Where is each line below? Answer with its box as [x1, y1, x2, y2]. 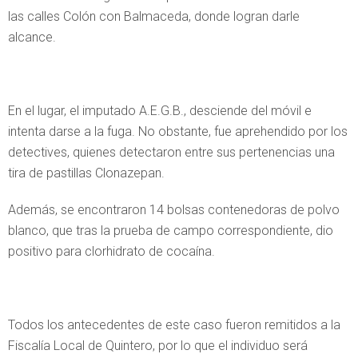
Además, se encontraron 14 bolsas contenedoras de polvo [8, 202, 340, 217]
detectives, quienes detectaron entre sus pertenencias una [8, 145, 335, 160]
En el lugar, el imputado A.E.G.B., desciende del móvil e [8, 103, 312, 118]
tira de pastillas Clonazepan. [8, 165, 165, 181]
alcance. [8, 30, 56, 45]
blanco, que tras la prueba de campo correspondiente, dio [8, 223, 333, 238]
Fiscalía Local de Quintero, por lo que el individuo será [8, 338, 308, 353]
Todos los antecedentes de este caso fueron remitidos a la [8, 317, 340, 332]
